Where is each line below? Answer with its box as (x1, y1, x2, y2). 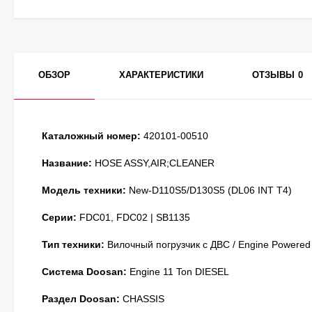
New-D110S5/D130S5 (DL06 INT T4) (126, 185, 292, 196)
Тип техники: (42, 239, 104, 250)
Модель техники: (42, 185, 126, 196)
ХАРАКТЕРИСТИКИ (119, 70, 203, 80)
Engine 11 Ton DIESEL (127, 266, 229, 277)
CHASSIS (120, 293, 164, 304)
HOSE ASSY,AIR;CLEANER (92, 157, 214, 169)
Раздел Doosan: (42, 293, 120, 304)
